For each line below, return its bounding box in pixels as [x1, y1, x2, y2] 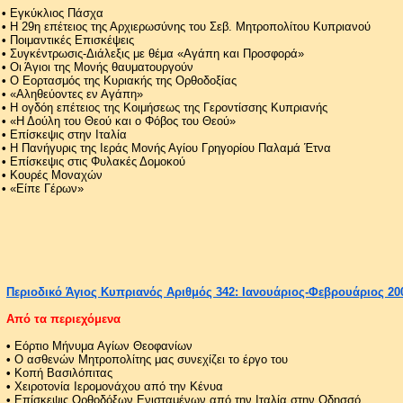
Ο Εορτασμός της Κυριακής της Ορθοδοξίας [10, 73, 237, 87]
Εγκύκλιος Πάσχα [10, 5, 103, 20]
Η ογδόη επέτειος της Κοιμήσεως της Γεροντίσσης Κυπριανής [10, 100, 327, 114]
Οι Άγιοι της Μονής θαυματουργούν [10, 59, 193, 74]
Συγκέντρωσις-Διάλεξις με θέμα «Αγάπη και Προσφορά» [10, 46, 304, 60]
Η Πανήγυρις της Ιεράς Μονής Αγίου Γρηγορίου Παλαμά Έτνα [10, 140, 331, 155]
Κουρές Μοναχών [10, 167, 103, 182]
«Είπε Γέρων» [10, 181, 84, 195]
